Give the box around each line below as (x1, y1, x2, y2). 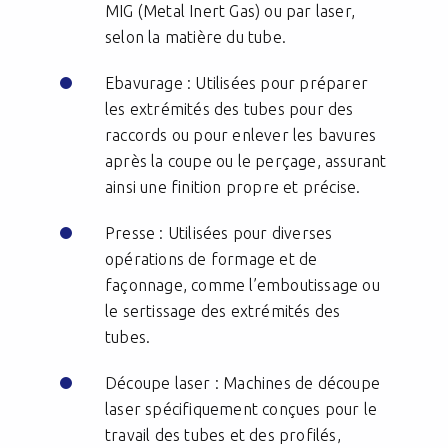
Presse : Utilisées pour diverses (105, 224, 333, 243)
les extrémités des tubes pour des (105, 100, 354, 119)
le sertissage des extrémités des (105, 302, 341, 321)
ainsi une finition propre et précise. (105, 178, 365, 197)
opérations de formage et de (105, 250, 318, 269)
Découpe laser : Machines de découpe (105, 374, 380, 393)
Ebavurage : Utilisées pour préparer (105, 74, 368, 93)
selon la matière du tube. (105, 28, 291, 47)
